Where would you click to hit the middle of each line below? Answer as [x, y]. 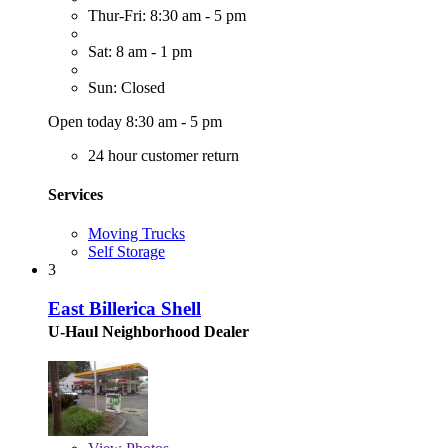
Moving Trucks [136, 234]
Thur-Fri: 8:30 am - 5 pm [167, 15]
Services [75, 194]
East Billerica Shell [124, 308]
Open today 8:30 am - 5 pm [135, 121]
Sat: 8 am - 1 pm [140, 51]
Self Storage [126, 252]
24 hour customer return [163, 155]
